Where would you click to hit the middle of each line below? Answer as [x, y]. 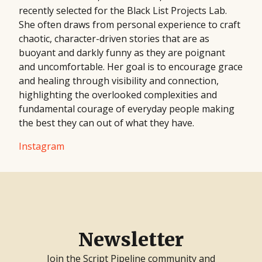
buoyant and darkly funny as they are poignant [122, 52]
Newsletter [131, 239]
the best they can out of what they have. [106, 123]
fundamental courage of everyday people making [127, 108]
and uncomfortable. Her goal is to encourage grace [131, 66]
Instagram [42, 146]
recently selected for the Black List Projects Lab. [123, 10]
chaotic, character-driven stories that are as [114, 38]
